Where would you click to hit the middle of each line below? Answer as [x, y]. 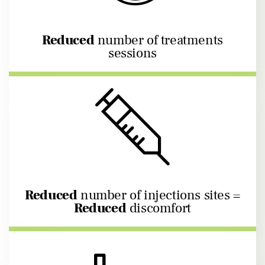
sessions [132, 54]
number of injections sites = [159, 195]
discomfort [159, 209]
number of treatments [159, 41]
